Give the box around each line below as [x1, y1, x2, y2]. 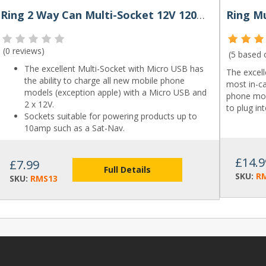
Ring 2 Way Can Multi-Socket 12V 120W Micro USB [196, 8, 205, 22]
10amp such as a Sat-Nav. [24, 122, 125, 134]
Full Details [104, 164, 151, 175]
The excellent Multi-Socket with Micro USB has [24, 63, 204, 74]
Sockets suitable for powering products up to [24, 110, 197, 122]
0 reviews [5, 45, 42, 56]
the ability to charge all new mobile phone [24, 75, 185, 86]
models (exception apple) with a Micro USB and [24, 87, 207, 98]
